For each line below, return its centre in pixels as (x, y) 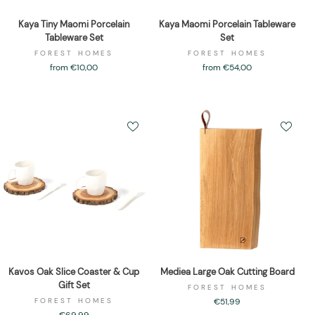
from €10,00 (74, 68)
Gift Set (74, 285)
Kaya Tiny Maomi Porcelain (74, 25)
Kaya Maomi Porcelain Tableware (227, 25)
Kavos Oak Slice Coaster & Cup (74, 272)
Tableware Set (74, 38)
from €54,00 (227, 68)
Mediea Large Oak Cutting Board (227, 272)
